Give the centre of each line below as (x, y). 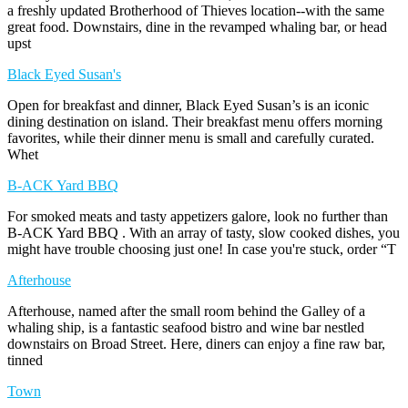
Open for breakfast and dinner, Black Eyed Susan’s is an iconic (188, 105)
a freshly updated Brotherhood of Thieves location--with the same (196, 10)
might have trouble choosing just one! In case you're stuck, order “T (202, 249)
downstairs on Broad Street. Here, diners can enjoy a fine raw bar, (196, 343)
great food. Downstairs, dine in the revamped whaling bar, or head (197, 26)
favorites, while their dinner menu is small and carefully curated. (191, 138)
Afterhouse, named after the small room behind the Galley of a (186, 311)
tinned (25, 360)
